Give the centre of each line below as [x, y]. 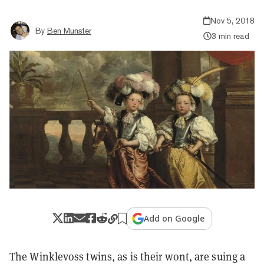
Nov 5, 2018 [232, 20]
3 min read [230, 36]
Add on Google [174, 218]
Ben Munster [69, 30]
